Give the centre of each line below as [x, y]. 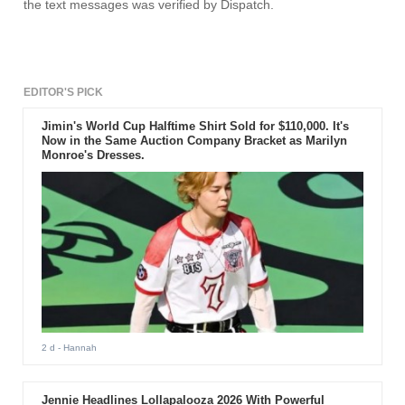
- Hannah [75, 347]
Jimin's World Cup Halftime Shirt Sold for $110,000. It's [195, 127]
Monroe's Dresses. [93, 155]
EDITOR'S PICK [64, 93]
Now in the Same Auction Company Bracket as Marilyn [194, 141]
